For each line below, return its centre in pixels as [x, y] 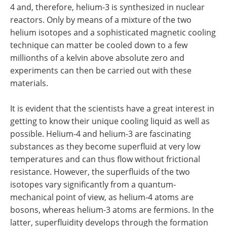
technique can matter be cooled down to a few [99, 45]
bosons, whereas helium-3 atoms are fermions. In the [112, 210]
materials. [29, 83]
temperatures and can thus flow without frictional [105, 159]
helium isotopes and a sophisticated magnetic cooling [113, 32]
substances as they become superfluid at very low [105, 146]
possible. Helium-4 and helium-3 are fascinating [101, 134]
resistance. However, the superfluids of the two [100, 172]
